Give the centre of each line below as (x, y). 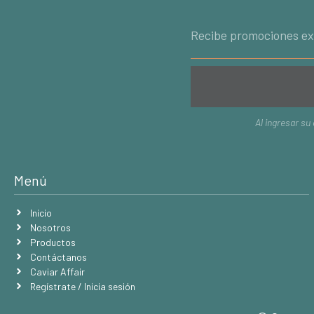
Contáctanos (58, 257)
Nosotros (50, 227)
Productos (53, 242)
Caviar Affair (57, 271)
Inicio (41, 212)
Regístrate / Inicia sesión (82, 286)
